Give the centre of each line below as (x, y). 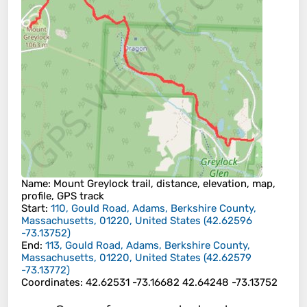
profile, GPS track (63, 196)
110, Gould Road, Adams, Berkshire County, (153, 209)
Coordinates (51, 283)
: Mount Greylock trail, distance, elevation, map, (162, 184)
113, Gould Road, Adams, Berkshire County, (148, 246)
